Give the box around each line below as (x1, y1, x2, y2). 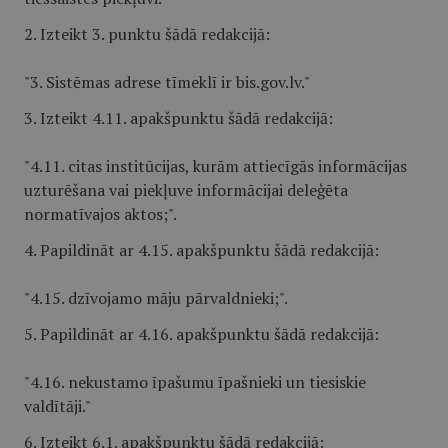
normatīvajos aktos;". (24, 203, 177, 225)
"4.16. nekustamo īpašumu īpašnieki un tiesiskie (24, 371, 366, 393)
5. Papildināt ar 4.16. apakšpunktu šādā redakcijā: (24, 323, 379, 345)
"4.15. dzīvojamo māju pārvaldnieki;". (24, 287, 288, 309)
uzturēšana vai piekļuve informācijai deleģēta (24, 179, 348, 201)
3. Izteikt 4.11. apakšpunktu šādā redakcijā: (24, 107, 333, 129)
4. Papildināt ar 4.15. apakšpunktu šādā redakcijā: (24, 239, 379, 261)
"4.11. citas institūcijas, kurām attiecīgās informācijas (24, 155, 407, 177)
